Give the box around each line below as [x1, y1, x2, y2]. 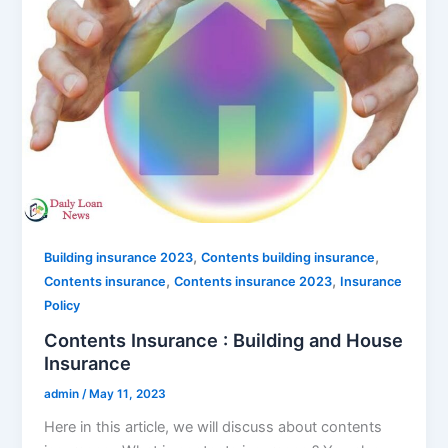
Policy [44, 298, 81, 314]
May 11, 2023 [89, 386, 167, 401]
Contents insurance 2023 [174, 274, 333, 290]
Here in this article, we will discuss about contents [44, 417, 383, 436]
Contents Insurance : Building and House [44, 328, 404, 351]
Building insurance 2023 [44, 250, 194, 266]
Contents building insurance [201, 250, 376, 266]
